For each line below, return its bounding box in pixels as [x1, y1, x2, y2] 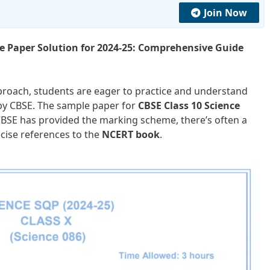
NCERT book [102, 127, 160, 141]
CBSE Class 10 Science [138, 98, 240, 112]
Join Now [204, 5, 247, 19]
